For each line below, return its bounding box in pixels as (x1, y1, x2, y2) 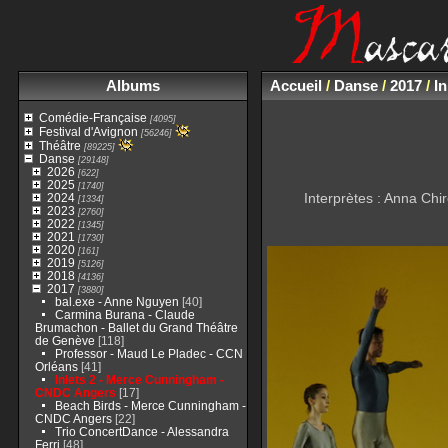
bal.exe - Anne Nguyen (54, 295, 179, 308)
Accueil (269, 77, 322, 94)
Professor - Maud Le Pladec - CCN (54, 347, 243, 360)
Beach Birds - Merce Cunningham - (54, 399, 246, 412)
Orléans (34, 360, 78, 373)
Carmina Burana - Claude (54, 308, 195, 321)
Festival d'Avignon (38, 125, 138, 138)
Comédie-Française (38, 111, 147, 124)
